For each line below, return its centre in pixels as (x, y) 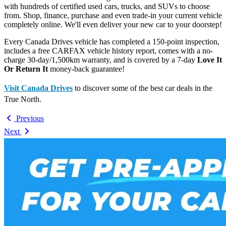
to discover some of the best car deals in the (143, 88)
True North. (23, 99)
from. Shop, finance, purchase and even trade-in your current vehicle (113, 15)
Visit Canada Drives (38, 88)
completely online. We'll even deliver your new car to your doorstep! (113, 24)
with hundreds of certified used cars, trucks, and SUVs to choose (107, 6)
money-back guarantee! (86, 69)
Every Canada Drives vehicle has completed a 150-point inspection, (112, 41)
